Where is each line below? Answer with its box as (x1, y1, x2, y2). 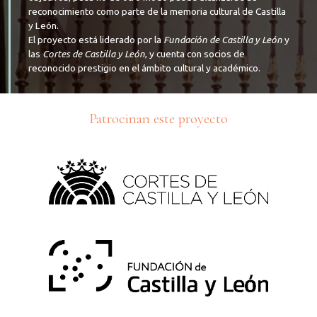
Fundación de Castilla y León (163, 33, 282, 45)
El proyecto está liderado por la (28, 33, 163, 45)
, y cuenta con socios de (145, 47, 245, 59)
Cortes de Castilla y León (42, 47, 145, 59)
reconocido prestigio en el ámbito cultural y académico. (28, 62, 260, 74)
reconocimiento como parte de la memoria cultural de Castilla (28, 5, 286, 17)
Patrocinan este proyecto (89, 109, 228, 127)
